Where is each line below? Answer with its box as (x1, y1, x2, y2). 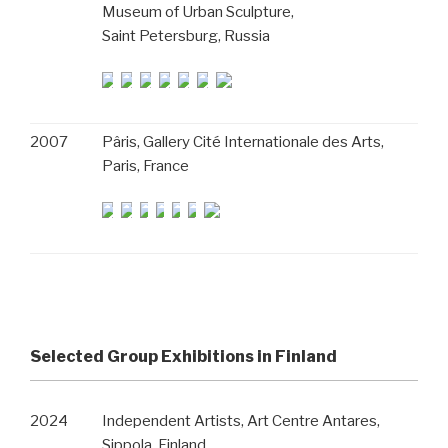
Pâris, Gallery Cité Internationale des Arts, (102, 133, 384, 151)
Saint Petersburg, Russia (102, 27, 270, 45)
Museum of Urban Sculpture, (102, 3, 294, 21)
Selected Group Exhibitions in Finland (30, 346, 337, 366)
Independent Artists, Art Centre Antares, (102, 412, 380, 430)
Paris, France (102, 157, 189, 175)
